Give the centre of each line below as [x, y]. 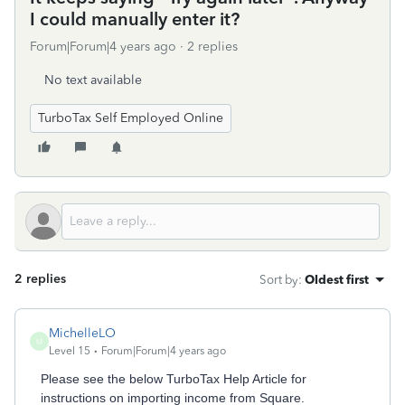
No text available [93, 80]
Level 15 [70, 351]
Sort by [279, 279]
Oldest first [337, 279]
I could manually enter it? [135, 19]
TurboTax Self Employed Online [131, 118]
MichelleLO [82, 333]
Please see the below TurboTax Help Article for [174, 379]
